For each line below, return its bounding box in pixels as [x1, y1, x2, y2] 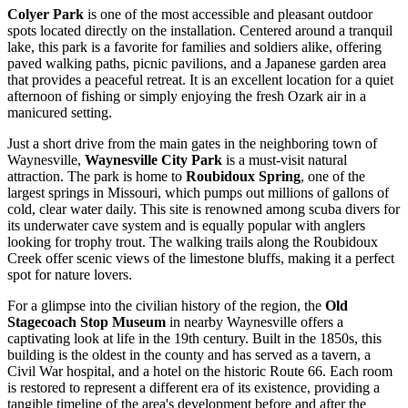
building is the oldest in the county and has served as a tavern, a [7, 347, 371, 363]
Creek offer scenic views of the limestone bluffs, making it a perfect [7, 250, 394, 267]
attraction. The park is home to [7, 168, 186, 185]
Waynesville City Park [85, 152, 222, 168]
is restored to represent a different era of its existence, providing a [7, 380, 380, 396]
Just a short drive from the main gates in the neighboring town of [7, 136, 377, 152]
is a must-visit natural [222, 152, 347, 168]
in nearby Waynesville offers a [166, 314, 343, 331]
